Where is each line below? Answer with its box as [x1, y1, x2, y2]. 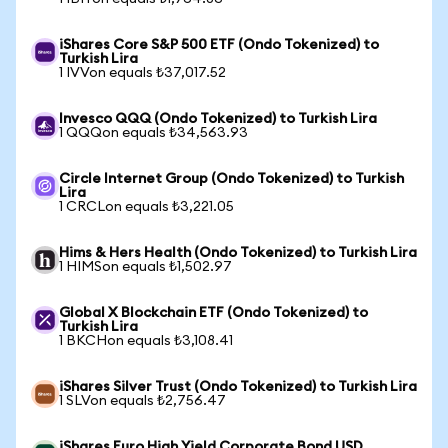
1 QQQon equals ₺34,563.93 [59, 126, 248, 140]
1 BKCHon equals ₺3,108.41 [59, 334, 233, 348]
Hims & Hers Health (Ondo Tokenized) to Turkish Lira [59, 246, 417, 260]
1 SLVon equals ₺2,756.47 [59, 394, 226, 408]
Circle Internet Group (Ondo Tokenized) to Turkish [59, 172, 404, 186]
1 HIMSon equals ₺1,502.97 [59, 260, 232, 274]
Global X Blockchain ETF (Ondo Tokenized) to [59, 306, 368, 320]
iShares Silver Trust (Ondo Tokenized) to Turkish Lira [59, 380, 417, 394]
